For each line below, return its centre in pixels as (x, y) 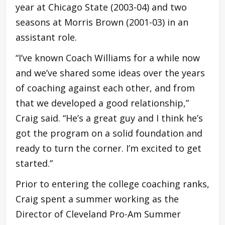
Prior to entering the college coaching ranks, (113, 184)
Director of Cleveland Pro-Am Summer (98, 214)
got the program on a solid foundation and (109, 133)
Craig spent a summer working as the (97, 199)
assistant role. (46, 37)
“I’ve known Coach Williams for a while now (108, 58)
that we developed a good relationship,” (102, 103)
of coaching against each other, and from (105, 88)
